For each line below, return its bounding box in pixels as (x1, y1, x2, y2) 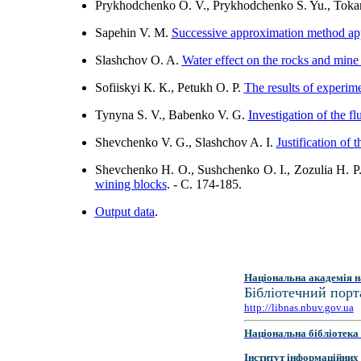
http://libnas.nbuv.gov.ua (243, 301, 354, 313)
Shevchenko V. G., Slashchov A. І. (94, 135, 276, 149)
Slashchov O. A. (94, 53, 182, 67)
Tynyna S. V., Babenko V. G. (94, 108, 248, 122)
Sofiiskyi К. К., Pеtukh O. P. (94, 81, 244, 94)
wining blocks (94, 177, 167, 191)
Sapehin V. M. (94, 26, 172, 39)
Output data (94, 205, 155, 218)
